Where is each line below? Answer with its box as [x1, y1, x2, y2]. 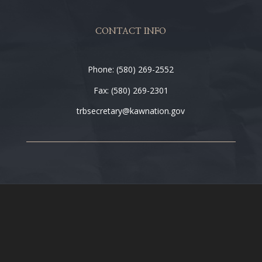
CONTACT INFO [95, 27, 167, 36]
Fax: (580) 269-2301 [93, 85, 168, 96]
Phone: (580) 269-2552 [88, 64, 174, 75]
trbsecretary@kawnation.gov [77, 105, 185, 116]
